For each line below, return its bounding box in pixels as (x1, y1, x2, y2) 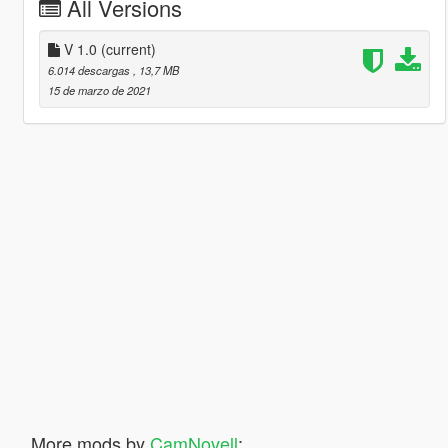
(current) (100, 38, 156, 59)
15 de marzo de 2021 (47, 81, 151, 98)
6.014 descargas (47, 61, 133, 78)
